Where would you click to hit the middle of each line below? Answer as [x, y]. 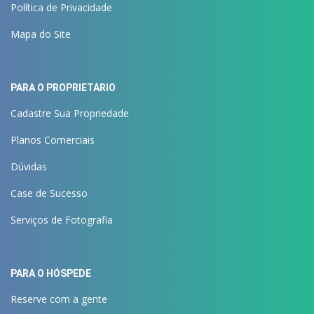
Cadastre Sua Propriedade [70, 114]
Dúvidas [29, 167]
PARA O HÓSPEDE [51, 274]
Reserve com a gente [59, 299]
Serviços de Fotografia [62, 220]
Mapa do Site [41, 34]
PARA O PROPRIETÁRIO [63, 88]
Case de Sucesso [49, 193]
